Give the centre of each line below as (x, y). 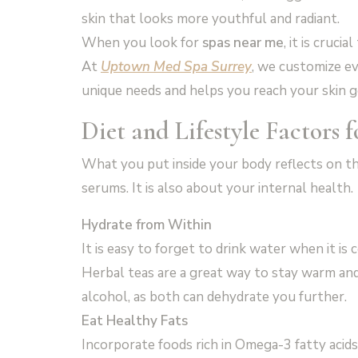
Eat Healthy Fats (135, 320)
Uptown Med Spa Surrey (176, 66)
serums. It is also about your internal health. (217, 188)
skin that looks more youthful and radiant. (211, 18)
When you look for (142, 42)
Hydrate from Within (147, 225)
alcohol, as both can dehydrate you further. (214, 296)
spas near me (243, 42)
